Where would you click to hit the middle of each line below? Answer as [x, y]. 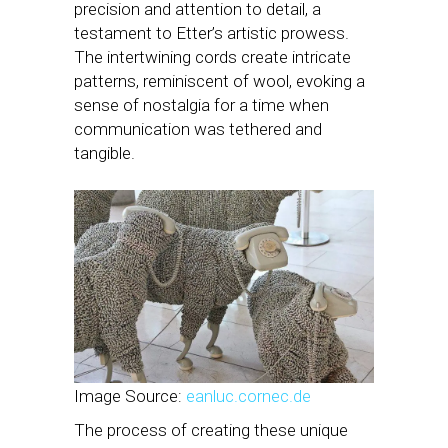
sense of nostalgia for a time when [201, 104]
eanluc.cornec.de [248, 395]
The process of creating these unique [211, 429]
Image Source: [130, 395]
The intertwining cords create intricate [212, 56]
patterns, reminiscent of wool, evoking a [219, 80]
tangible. [104, 152]
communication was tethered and [198, 128]
